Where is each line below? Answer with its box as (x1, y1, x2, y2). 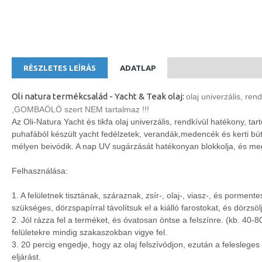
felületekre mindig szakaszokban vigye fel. (12, 227, 167, 237)
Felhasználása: (12, 166, 68, 175)
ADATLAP (120, 64, 156, 72)
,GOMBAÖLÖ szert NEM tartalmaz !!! (12, 105, 149, 114)
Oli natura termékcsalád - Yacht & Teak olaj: (12, 91, 186, 101)
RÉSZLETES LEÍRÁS (23, 64, 96, 72)
